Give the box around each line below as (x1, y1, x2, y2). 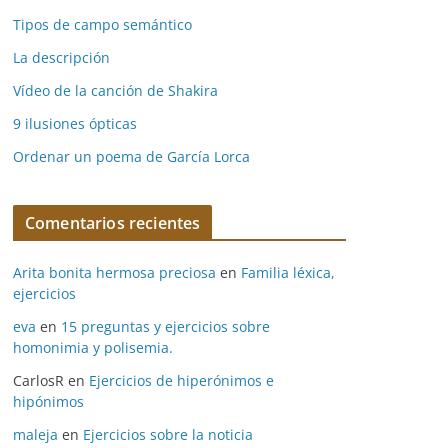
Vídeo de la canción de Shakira (13, 81, 218, 100)
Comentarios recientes (25, 212, 201, 234)
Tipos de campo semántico (13, 15, 192, 34)
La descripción (13, 48, 110, 67)
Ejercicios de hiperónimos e (89, 371, 274, 390)
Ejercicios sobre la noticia (83, 425, 253, 444)
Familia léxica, (241, 263, 335, 282)
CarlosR (13, 371, 64, 390)
